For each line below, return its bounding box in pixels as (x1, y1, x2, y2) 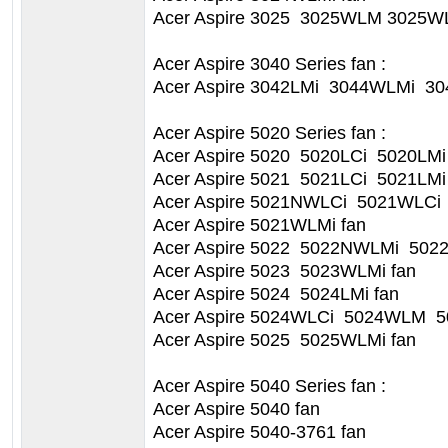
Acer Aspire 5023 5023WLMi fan (153, 260, 416, 281)
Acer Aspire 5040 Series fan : (153, 375, 386, 396)
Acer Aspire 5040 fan (153, 398, 320, 419)
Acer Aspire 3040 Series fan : (153, 53, 386, 74)
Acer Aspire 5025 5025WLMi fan (153, 329, 416, 350)
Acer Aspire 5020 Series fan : (153, 122, 386, 143)
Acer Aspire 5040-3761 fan (153, 421, 366, 442)
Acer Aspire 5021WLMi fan (153, 214, 366, 235)
